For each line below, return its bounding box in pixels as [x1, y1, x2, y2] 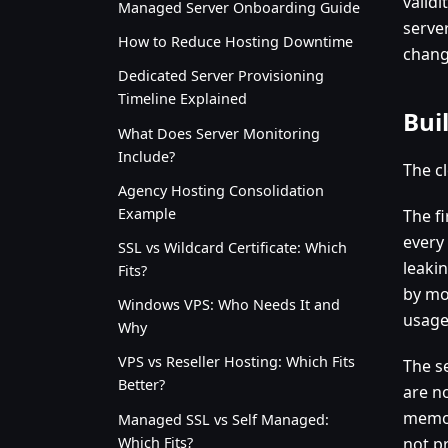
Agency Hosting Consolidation [118, 180, 324, 200]
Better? [118, 375, 165, 395]
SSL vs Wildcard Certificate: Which [118, 237, 347, 257]
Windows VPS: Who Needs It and [118, 295, 340, 315]
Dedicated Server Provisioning [118, 66, 324, 86]
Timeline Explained [118, 89, 247, 109]
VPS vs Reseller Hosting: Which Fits [118, 352, 355, 372]
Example [118, 203, 176, 223]
